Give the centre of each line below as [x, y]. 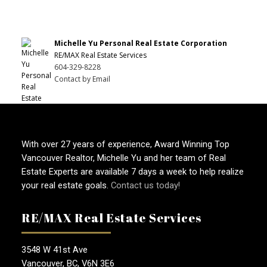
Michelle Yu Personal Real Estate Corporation [140, 44]
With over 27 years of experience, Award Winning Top [125, 145]
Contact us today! [145, 186]
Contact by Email [82, 79]
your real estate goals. [66, 186]
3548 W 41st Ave [54, 250]
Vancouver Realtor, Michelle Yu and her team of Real [123, 158]
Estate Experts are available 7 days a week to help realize [132, 172]
